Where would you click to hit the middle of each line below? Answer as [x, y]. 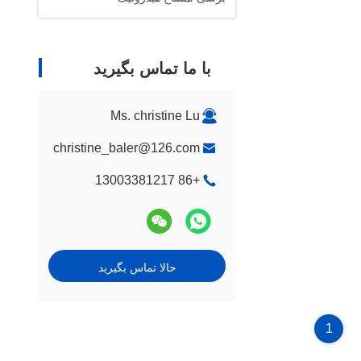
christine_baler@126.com [127, 148]
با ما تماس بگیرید [152, 68]
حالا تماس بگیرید [137, 268]
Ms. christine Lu [155, 116]
